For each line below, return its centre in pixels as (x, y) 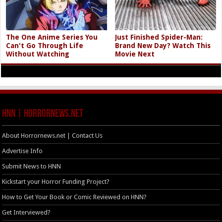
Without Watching (38, 54)
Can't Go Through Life (45, 45)
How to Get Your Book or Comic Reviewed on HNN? (75, 197)
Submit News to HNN (32, 166)
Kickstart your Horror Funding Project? (56, 181)
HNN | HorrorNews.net (43, 114)
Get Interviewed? (27, 212)
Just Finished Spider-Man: (159, 37)
